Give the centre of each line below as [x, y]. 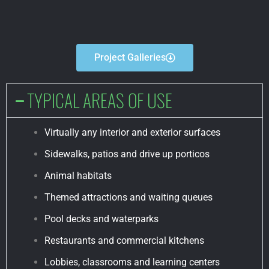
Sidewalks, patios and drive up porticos [127, 154]
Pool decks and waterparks [101, 219]
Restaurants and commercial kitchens [124, 241]
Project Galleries [130, 58]
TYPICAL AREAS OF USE [100, 100]
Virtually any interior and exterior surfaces [132, 133]
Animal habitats [78, 176]
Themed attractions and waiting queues [128, 198]
